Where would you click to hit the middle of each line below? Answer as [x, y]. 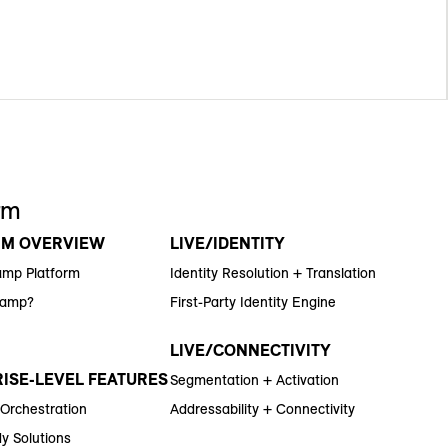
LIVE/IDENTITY [227, 243]
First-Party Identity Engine [252, 302]
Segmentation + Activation [254, 380]
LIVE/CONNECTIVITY [250, 350]
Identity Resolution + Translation [272, 273]
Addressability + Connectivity [262, 409]
